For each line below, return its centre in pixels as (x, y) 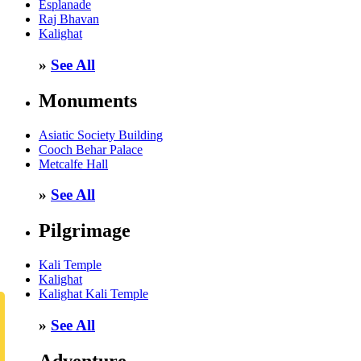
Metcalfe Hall (73, 164)
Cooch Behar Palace (91, 149)
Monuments (88, 100)
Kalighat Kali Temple (93, 294)
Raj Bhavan (69, 19)
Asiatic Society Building (101, 135)
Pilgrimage (85, 231)
